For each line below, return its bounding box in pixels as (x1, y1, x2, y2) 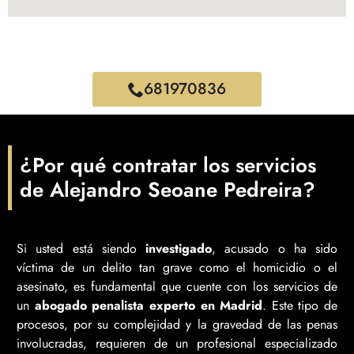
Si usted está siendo (17, 239, 145, 258)
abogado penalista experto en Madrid (34, 296, 263, 315)
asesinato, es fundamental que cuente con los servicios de (17, 277, 337, 296)
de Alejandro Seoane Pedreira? (20, 174, 315, 205)
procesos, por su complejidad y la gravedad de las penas (17, 315, 337, 334)
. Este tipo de (262, 296, 337, 315)
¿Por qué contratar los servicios (20, 149, 316, 180)
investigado (145, 239, 212, 258)
